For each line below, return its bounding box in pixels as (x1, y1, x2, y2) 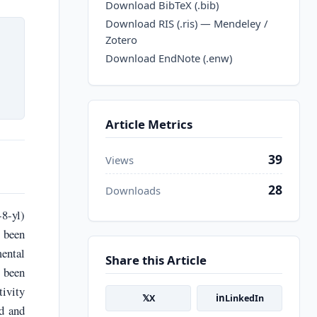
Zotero (105, 33, 137, 47)
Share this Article (105, 251, 207, 268)
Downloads (105, 183, 161, 198)
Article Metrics (105, 115, 192, 132)
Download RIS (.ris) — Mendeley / (105, 16, 267, 31)
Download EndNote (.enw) (105, 51, 232, 66)
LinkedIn (224, 292, 264, 305)
